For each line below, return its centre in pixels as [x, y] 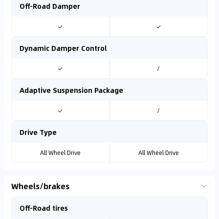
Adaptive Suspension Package [71, 90]
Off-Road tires [44, 208]
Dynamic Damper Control [63, 48]
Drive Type [38, 132]
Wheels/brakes [40, 186]
